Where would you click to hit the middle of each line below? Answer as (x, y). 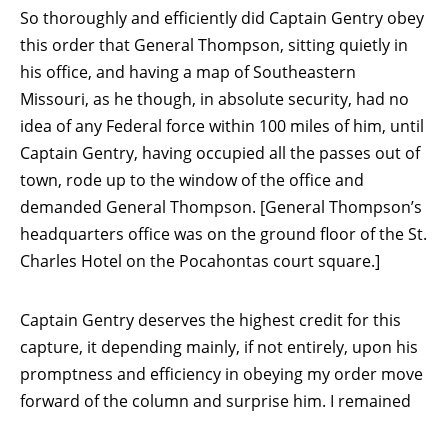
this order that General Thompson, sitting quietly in (214, 44)
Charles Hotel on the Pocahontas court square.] (200, 260)
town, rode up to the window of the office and (192, 179)
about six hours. (191, 427)
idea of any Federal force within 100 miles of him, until (222, 125)
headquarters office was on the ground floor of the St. (223, 233)
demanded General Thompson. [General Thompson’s (221, 206)
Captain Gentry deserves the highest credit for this (210, 319)
